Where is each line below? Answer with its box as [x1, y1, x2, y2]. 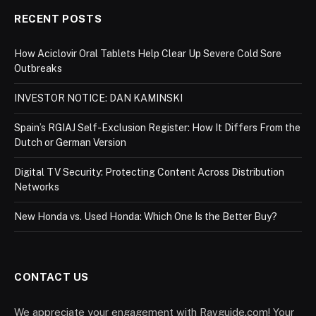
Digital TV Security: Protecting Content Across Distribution [14, 166, 284, 178]
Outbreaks [14, 63, 62, 75]
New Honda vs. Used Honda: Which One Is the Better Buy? [14, 211, 277, 223]
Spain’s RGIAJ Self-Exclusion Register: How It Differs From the [14, 122, 300, 134]
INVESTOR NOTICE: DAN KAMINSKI [14, 92, 183, 104]
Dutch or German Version [14, 137, 126, 149]
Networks [14, 181, 59, 193]
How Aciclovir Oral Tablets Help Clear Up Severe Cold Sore [14, 48, 281, 60]
